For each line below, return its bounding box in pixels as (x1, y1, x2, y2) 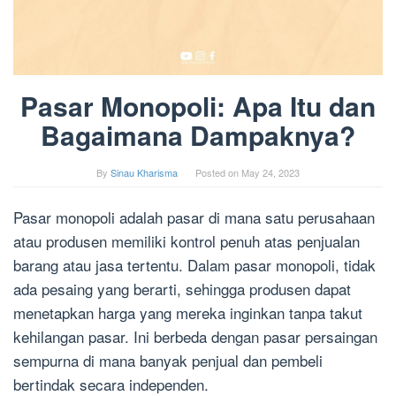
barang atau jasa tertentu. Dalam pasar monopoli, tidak (13, 254, 376, 277)
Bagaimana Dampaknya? (41, 116, 355, 155)
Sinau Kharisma (110, 165, 178, 180)
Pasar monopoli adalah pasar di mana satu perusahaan (13, 206, 375, 229)
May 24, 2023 (241, 165, 300, 180)
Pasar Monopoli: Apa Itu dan (20, 87, 376, 126)
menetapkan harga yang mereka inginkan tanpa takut (13, 301, 362, 324)
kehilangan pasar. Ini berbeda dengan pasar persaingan (13, 325, 377, 348)
